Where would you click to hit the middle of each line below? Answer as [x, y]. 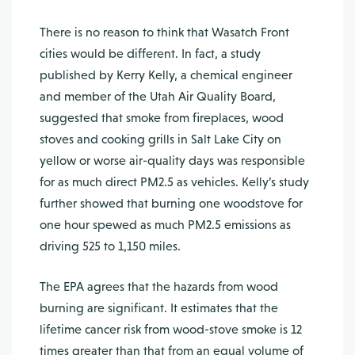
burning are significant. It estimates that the [159, 308]
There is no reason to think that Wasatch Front [164, 32]
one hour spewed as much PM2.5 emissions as [165, 225]
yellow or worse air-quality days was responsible [172, 160]
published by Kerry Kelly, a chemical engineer [166, 75]
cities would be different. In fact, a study [150, 53]
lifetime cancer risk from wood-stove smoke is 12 [171, 329]
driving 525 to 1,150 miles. [110, 246]
